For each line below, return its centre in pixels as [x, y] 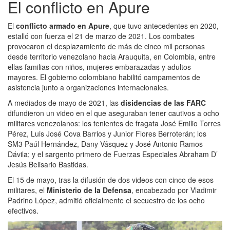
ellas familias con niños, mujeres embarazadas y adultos [99, 66]
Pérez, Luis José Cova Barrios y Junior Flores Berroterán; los [107, 133]
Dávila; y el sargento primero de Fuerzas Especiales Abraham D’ [113, 154]
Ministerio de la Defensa [89, 190]
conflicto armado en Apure [63, 25]
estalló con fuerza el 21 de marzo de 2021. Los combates [101, 36]
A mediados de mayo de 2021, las [64, 102]
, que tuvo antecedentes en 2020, [164, 25]
